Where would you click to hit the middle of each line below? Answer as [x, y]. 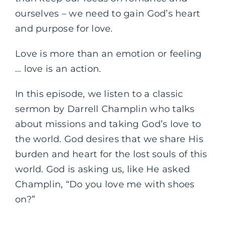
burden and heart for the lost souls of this [111, 154]
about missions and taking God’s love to [108, 124]
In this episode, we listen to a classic [99, 94]
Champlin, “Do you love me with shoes [105, 184]
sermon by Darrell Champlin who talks [105, 109]
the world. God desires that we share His [109, 139]
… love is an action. [58, 69]
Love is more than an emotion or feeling [108, 53]
